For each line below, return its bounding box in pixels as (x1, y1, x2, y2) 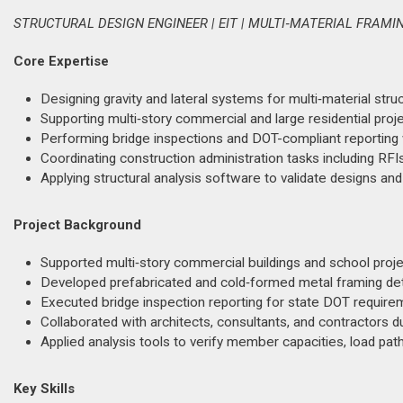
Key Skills (13, 381, 75, 397)
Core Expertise (13, 53, 109, 69)
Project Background (13, 217, 141, 233)
